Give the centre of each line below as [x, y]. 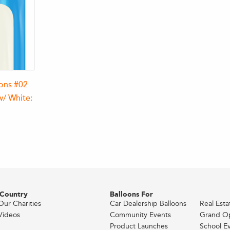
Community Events [141, 215]
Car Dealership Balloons [148, 204]
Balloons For [132, 194]
